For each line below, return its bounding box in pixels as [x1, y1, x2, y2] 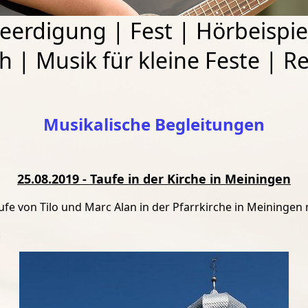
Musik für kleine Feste [35, 45, 260, 76]
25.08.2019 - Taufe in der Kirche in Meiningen [17, 170, 291, 188]
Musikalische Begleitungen [43, 113, 265, 136]
